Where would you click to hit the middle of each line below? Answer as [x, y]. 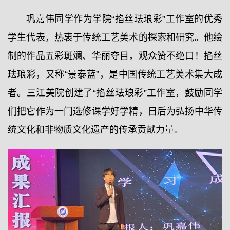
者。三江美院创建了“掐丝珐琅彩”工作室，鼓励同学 [115, 93]
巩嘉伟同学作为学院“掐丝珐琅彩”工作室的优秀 [124, 19]
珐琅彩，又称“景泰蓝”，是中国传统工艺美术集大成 [115, 75]
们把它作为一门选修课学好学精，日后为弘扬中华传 [115, 112]
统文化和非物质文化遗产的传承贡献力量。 [95, 130]
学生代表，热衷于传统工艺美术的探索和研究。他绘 [115, 38]
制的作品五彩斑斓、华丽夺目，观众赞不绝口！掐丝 [115, 56]
